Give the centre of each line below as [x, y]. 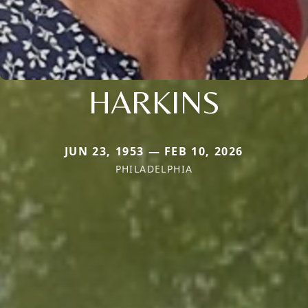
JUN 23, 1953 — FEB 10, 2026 [154, 151]
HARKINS [154, 101]
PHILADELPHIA [154, 168]
